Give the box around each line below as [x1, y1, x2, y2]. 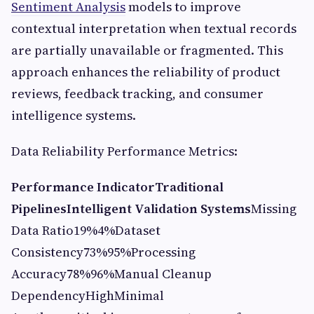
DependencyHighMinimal [11, 286, 164, 304]
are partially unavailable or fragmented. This [11, 41, 283, 59]
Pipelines [11, 199, 67, 217]
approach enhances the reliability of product [11, 62, 280, 81]
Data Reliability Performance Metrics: [11, 142, 238, 160]
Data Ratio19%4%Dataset [11, 221, 161, 239]
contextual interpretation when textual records [11, 19, 296, 37]
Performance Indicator [11, 177, 155, 196]
